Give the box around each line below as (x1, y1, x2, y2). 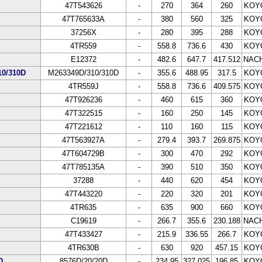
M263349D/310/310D (48, 68, 119, 77)
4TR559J (68, 82, 99, 91)
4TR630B (67, 243, 99, 252)
